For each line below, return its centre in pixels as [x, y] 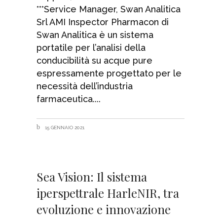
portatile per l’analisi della [91, 47]
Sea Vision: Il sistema [92, 177]
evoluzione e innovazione [104, 209]
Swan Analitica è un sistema [95, 35]
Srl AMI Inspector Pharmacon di [103, 22]
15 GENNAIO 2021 [64, 127]
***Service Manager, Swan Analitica [109, 9]
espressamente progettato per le [109, 73]
